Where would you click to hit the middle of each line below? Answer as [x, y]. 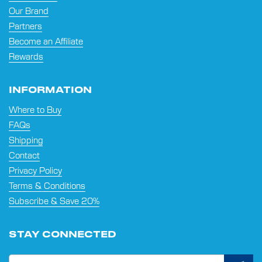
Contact [24, 156]
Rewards [26, 57]
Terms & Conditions [47, 186]
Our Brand [29, 11]
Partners [25, 27]
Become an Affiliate [46, 42]
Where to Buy [35, 110]
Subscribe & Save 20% [54, 201]
